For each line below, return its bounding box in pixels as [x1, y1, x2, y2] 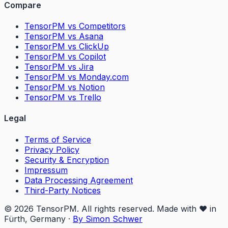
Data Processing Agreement [24, 175, 133, 185]
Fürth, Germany [4, 213, 66, 224]
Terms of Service [24, 134, 91, 145]
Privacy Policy [24, 144, 79, 155]
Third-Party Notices [24, 185, 101, 195]
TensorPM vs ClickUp [24, 41, 109, 52]
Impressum [24, 164, 68, 175]
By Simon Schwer [73, 213, 142, 224]
